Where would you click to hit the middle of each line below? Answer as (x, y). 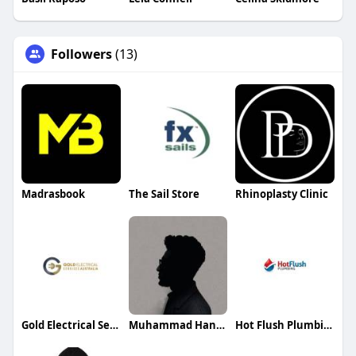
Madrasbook (53, 193)
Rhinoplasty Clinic (282, 193)
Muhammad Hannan (220, 325)
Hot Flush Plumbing (328, 325)
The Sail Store (164, 193)
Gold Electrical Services (114, 325)
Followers (81, 54)
